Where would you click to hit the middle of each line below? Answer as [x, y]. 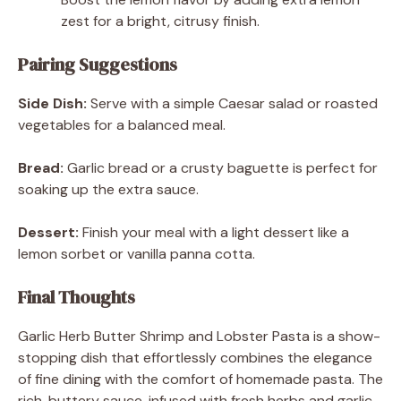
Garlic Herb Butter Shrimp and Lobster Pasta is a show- [199, 336]
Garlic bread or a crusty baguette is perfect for [221, 167]
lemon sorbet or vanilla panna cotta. [137, 253]
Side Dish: [52, 103]
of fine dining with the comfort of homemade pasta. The [200, 379]
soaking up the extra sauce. [108, 189]
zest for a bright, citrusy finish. [160, 21]
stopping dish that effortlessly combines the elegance [195, 357]
